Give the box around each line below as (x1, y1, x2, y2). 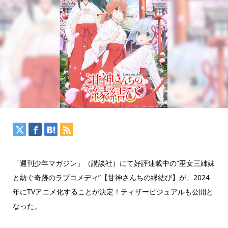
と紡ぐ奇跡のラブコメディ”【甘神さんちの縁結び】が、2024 (12, 173, 210, 183)
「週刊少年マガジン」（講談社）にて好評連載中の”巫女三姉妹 (12, 158, 215, 168)
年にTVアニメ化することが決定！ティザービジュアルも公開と (12, 187, 213, 197)
